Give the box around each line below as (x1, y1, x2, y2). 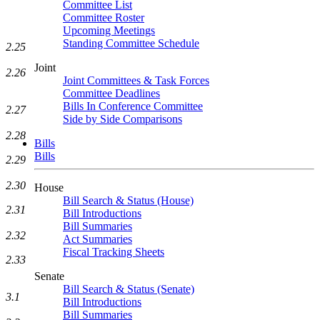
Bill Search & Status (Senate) (63, 283, 194, 295)
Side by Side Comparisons (63, 113, 182, 125)
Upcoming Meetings (63, 24, 155, 36)
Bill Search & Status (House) (63, 194, 194, 206)
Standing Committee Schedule (63, 37, 199, 49)
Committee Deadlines (63, 87, 160, 99)
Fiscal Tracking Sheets (63, 246, 164, 258)
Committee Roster (63, 11, 144, 24)
